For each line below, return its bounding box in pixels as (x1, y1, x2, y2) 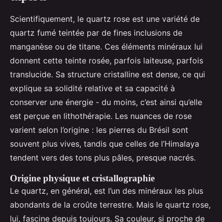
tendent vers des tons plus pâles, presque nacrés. (10, 152, 196, 163)
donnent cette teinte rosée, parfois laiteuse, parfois (10, 55, 203, 65)
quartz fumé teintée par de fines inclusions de (10, 27, 182, 38)
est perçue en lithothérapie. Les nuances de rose (10, 111, 192, 121)
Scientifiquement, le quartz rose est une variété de (10, 13, 200, 24)
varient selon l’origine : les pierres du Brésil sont (10, 124, 188, 135)
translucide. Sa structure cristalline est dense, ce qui (10, 69, 205, 79)
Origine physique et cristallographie (10, 172, 155, 183)
